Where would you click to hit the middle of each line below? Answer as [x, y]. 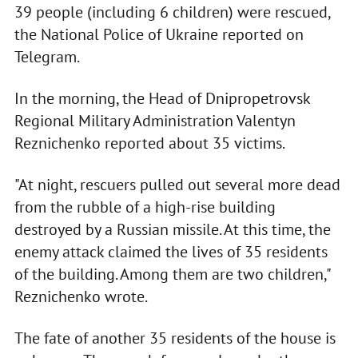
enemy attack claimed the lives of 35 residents [171, 252]
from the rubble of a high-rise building [145, 207]
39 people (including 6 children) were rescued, [172, 12]
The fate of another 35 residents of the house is [175, 338]
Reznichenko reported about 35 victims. [149, 143]
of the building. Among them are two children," [172, 274]
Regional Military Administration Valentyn [155, 121]
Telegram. [47, 57]
